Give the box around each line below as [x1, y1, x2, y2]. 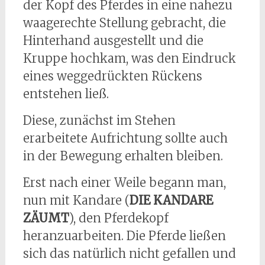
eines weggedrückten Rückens [22, 69, 202, 84]
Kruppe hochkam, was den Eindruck [22, 51, 236, 66]
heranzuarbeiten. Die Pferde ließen [22, 228, 226, 244]
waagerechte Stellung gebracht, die [22, 15, 226, 31]
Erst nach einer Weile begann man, [22, 175, 226, 190]
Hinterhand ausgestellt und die [22, 33, 203, 49]
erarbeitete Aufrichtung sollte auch [22, 131, 228, 146]
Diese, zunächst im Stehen [22, 113, 176, 128]
